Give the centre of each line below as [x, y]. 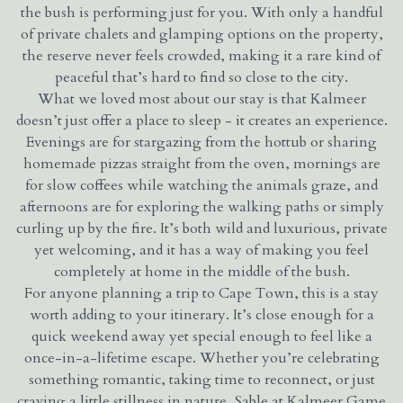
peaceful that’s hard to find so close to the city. [201, 77]
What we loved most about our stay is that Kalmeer [201, 99]
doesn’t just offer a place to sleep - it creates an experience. [201, 120]
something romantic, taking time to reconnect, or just [201, 379]
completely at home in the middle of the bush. [201, 271]
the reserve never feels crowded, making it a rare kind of [201, 55]
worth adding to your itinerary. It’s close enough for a [201, 314]
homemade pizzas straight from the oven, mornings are [201, 163]
